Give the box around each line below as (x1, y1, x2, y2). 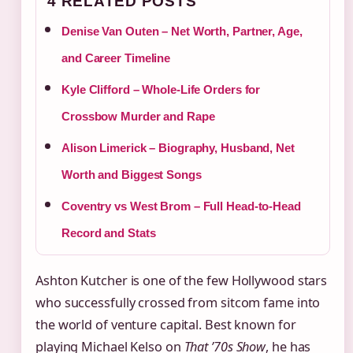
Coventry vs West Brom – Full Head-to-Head (61, 199, 301, 213)
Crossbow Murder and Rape (61, 110, 215, 123)
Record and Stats (61, 226, 156, 240)
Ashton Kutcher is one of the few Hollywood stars (35, 272, 328, 289)
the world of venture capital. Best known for (35, 316, 296, 333)
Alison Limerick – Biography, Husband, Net (61, 141, 295, 154)
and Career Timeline (61, 51, 171, 65)
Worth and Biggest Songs (61, 168, 202, 181)
